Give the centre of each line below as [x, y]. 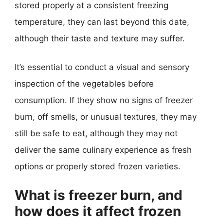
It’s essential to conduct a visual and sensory [102, 67]
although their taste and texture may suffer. [100, 38]
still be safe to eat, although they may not [96, 133]
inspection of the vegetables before [84, 84]
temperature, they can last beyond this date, [102, 22]
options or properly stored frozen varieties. [98, 166]
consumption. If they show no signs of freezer [104, 100]
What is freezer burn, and [99, 195]
